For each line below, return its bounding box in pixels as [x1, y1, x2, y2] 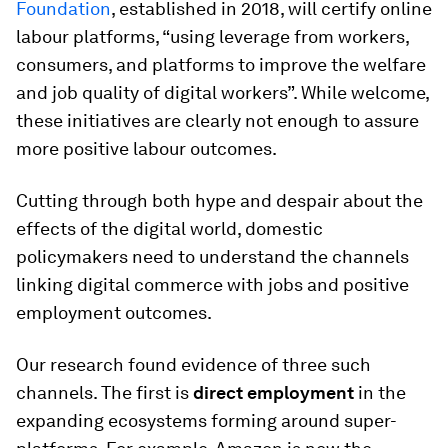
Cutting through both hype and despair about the [16, 190, 423, 211]
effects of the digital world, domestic [16, 218, 323, 239]
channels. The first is [16, 382, 193, 403]
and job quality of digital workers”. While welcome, [16, 82, 429, 103]
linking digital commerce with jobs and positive [16, 274, 409, 295]
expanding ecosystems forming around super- [16, 410, 397, 431]
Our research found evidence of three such [16, 354, 371, 375]
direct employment [193, 382, 354, 403]
